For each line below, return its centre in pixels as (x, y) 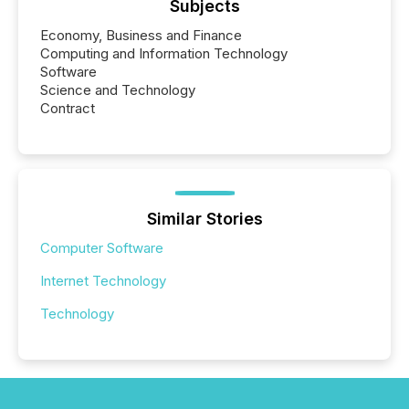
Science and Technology (118, 90)
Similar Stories (204, 219)
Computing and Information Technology (164, 54)
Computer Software (102, 248)
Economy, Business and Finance (141, 36)
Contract (68, 109)
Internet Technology (103, 281)
